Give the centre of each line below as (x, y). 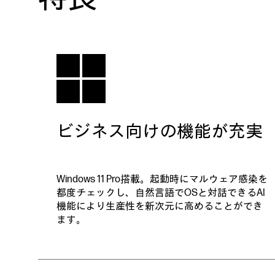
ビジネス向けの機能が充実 (160, 132)
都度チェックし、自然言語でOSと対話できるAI (161, 193)
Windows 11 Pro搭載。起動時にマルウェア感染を (162, 180)
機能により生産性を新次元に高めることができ (160, 207)
